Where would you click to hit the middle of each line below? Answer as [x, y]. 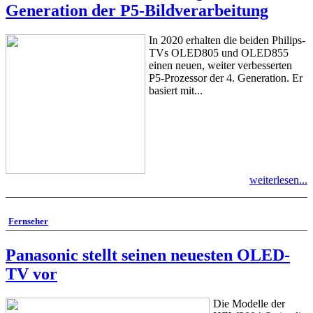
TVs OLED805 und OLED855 [219, 53]
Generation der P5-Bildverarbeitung [137, 11]
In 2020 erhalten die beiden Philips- [227, 41]
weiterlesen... [278, 180]
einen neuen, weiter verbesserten [220, 66]
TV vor [31, 274]
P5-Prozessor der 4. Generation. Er [226, 78]
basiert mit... [176, 91]
